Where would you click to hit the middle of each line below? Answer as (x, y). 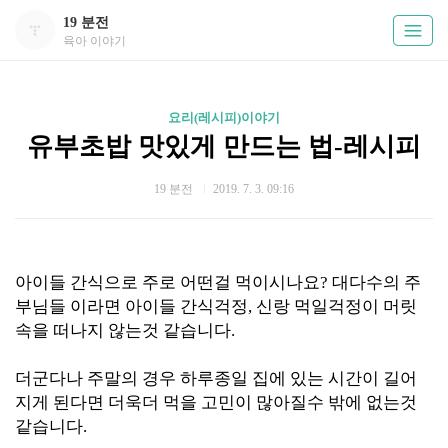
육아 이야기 (94, 41)
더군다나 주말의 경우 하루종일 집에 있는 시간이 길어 (216, 378)
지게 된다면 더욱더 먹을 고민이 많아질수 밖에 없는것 (216, 402)
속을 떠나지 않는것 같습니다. (125, 330)
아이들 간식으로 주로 (95, 282)
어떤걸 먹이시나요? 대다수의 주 (298, 282)
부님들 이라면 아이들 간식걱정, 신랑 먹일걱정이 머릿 (216, 306)
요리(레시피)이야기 (224, 117)
